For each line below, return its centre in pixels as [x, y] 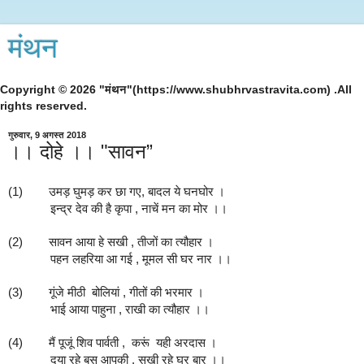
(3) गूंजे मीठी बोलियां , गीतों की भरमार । [106, 292]
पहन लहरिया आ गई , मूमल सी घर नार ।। [141, 259]
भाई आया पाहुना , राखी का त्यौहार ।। [130, 309]
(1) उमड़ [39, 191]
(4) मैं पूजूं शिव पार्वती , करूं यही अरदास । [113, 342]
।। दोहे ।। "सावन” [80, 152]
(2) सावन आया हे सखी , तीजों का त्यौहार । [111, 242]
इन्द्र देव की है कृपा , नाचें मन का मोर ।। [139, 208]
